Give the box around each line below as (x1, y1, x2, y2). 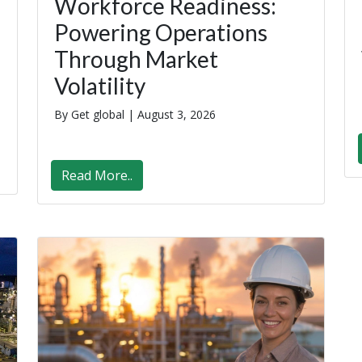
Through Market (54, 45, 218, 74)
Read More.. (61, 166, 133, 185)
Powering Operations (54, 19, 267, 47)
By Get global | (54, 107, 137, 123)
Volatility (54, 72, 145, 100)
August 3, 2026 (137, 107, 216, 123)
